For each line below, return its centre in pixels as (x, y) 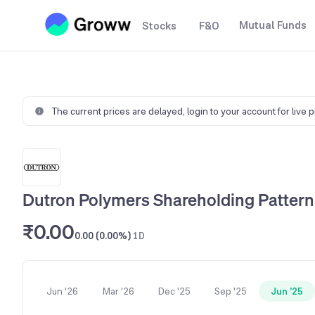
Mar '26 (118, 291)
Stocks (159, 26)
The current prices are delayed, (119, 111)
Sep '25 (231, 291)
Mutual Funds (273, 25)
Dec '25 (174, 291)
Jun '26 (62, 291)
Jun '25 (287, 291)
